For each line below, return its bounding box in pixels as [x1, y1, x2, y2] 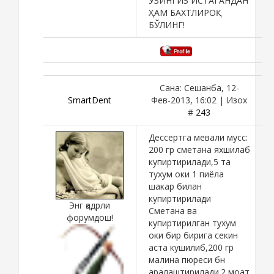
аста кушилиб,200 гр [149, 241, 234, 253]
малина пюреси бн [149, 253, 225, 265]
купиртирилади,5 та [149, 155, 231, 168]
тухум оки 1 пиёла [149, 168, 224, 180]
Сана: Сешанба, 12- [159, 81, 239, 94]
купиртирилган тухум [149, 217, 236, 229]
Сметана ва [149, 204, 197, 217]
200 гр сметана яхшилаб [149, 143, 250, 155]
